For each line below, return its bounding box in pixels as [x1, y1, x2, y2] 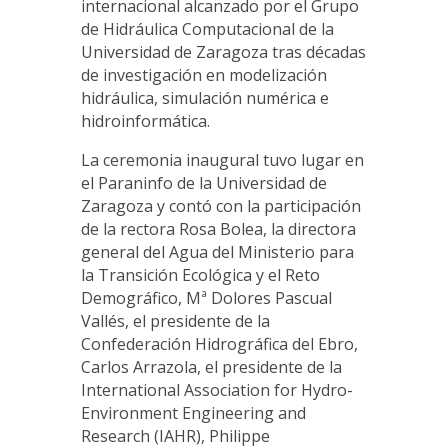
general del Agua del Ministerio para [80, 241, 354, 264]
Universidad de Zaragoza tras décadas [80, 41, 366, 64]
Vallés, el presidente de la [80, 310, 270, 333]
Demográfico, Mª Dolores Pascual [80, 287, 332, 310]
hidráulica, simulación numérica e [80, 87, 329, 110]
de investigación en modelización [80, 64, 327, 87]
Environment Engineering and [80, 402, 306, 425]
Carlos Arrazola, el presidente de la [80, 356, 342, 379]
